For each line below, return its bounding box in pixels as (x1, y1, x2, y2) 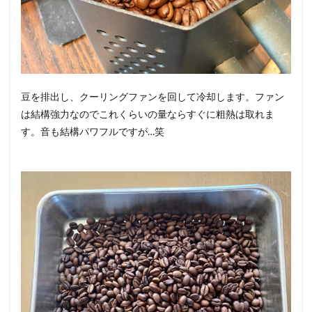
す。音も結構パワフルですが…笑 (21, 125, 164, 137)
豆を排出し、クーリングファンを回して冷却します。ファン (21, 91, 284, 102)
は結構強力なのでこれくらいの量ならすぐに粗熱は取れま (21, 108, 274, 120)
